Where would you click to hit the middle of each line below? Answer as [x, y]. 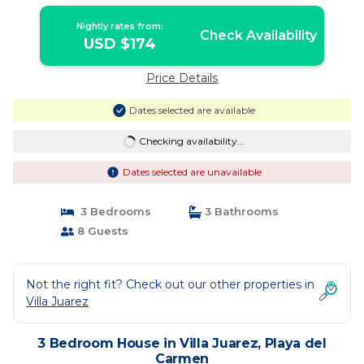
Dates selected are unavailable [192, 172]
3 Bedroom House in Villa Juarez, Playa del [182, 343]
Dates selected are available [192, 110]
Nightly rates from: [120, 26]
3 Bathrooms [240, 211]
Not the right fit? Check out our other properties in [170, 284]
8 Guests [101, 231]
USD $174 [120, 44]
